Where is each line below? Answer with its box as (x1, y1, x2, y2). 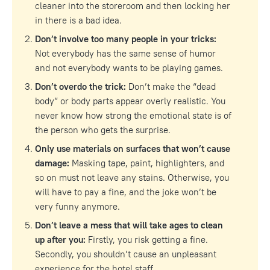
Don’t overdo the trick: (35, 80, 126, 92)
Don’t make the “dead (126, 80, 216, 92)
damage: (35, 157, 69, 169)
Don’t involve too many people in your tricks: (35, 33, 216, 45)
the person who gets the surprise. (35, 124, 171, 136)
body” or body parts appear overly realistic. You (35, 95, 225, 107)
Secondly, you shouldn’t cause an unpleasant (35, 248, 216, 260)
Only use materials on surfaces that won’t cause (35, 142, 230, 154)
